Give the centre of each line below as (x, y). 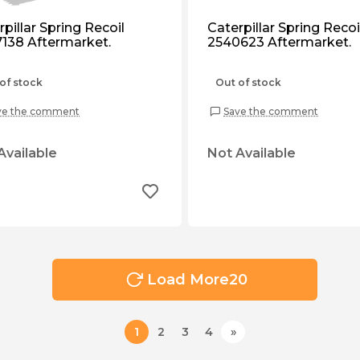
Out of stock (248, 82)
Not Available (252, 153)
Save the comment (271, 111)
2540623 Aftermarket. (279, 42)
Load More (188, 279)
